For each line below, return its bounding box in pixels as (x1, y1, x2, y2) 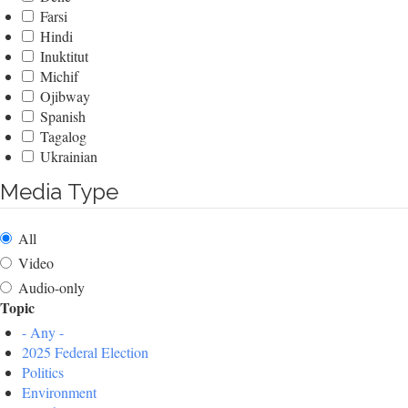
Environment (22, 382, 97, 403)
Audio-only (18, 278, 85, 298)
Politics (22, 362, 64, 382)
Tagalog (40, 127, 87, 147)
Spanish (40, 107, 86, 127)
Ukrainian (40, 147, 97, 167)
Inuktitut (40, 46, 88, 66)
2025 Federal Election (22, 342, 148, 362)
